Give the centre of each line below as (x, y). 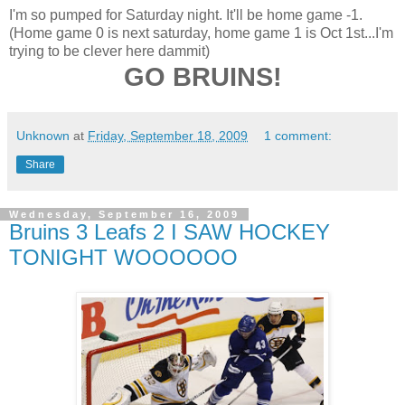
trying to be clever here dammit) (109, 51)
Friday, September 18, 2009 (168, 135)
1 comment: (298, 135)
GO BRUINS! (202, 76)
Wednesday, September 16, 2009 (124, 214)
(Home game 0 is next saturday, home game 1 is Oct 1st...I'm (201, 33)
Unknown (43, 135)
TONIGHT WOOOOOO (123, 257)
